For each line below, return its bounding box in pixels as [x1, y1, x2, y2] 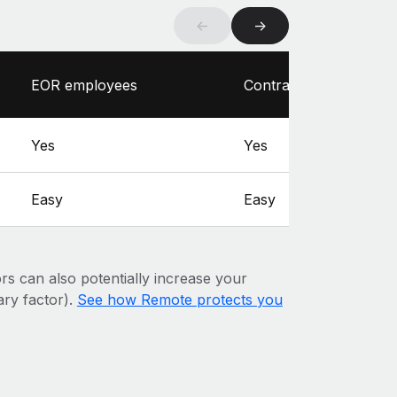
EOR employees [30, 76, 137, 94]
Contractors [243, 76, 324, 94]
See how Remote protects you [76, 291, 283, 309]
